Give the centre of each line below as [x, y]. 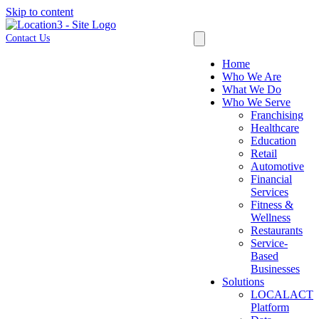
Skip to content [40, 12]
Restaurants [277, 230]
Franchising [277, 115]
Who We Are [252, 77]
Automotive [277, 166]
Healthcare [275, 128]
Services [270, 192]
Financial [271, 179]
